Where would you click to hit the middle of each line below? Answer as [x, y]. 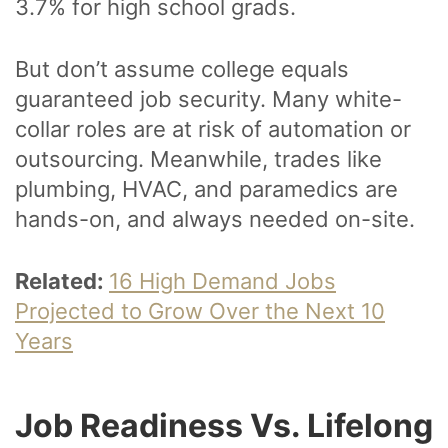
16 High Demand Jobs [222, 281]
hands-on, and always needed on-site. [218, 219]
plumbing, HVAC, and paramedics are [206, 189]
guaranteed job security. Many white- [208, 99]
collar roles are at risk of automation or [213, 129]
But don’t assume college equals [182, 69]
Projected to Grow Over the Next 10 [200, 311]
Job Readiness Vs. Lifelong [224, 426]
